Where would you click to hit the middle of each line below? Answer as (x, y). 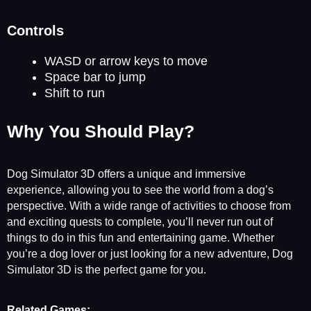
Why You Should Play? (101, 131)
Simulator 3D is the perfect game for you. (107, 270)
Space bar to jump (95, 77)
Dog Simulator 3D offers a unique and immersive (126, 174)
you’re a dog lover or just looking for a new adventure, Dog (150, 254)
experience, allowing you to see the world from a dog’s (140, 190)
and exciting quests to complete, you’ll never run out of (140, 222)
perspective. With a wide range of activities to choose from (149, 206)
